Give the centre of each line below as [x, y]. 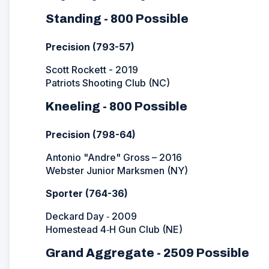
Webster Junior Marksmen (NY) [117, 170]
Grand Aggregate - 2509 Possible [147, 252]
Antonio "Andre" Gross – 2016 [114, 157]
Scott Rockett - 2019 [92, 69]
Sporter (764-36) [87, 193]
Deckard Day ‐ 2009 [91, 216]
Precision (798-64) [91, 134]
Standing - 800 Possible [117, 18]
